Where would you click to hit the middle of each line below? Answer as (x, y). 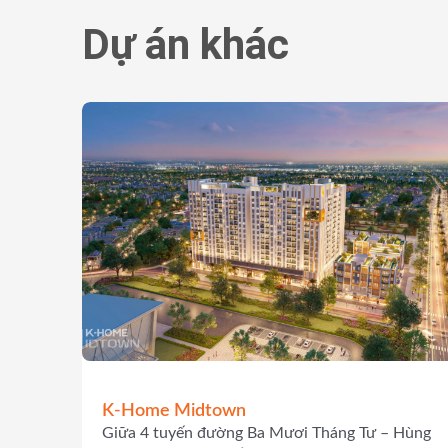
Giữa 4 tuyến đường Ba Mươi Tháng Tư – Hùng (266, 433)
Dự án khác (185, 44)
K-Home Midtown (174, 411)
